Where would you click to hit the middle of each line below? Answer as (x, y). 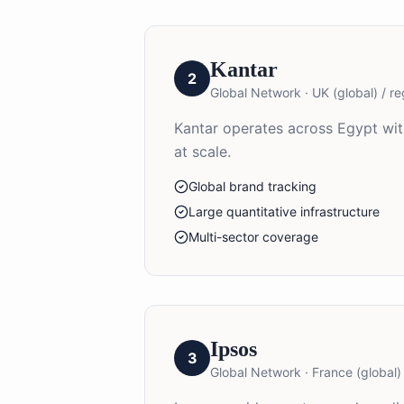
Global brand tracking (252, 186)
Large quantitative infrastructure (284, 211)
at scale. (202, 151)
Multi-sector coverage (253, 236)
